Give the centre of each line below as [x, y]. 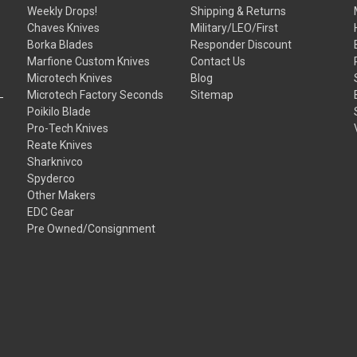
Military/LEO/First [235, 27]
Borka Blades [61, 44]
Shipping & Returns [239, 11]
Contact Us [218, 61]
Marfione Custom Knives [89, 61]
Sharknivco [55, 161]
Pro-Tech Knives [68, 128]
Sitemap [212, 94]
